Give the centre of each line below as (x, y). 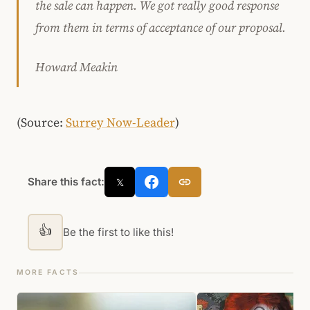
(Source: (41, 123)
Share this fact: (66, 182)
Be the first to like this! (118, 232)
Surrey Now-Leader (120, 123)
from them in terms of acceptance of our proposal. (161, 28)
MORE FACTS (48, 273)
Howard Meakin (76, 67)
